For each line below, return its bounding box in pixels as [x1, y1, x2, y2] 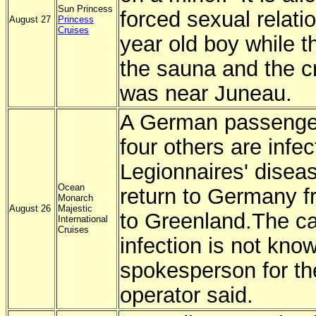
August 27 [9, 14, 51, 25]
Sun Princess [58, 4, 113, 14]
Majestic [58, 203, 92, 214]
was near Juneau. [120, 81, 292, 105]
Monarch [58, 193, 93, 203]
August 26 [9, 203, 51, 214]
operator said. [120, 283, 253, 307]
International [58, 214, 108, 224]
